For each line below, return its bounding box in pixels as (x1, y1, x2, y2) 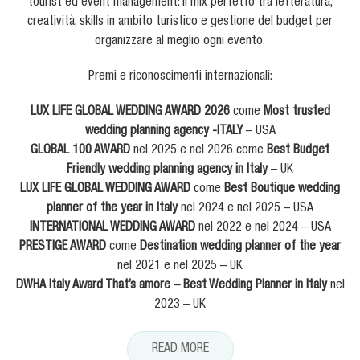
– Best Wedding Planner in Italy (173, 280, 327, 293)
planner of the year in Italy (47, 202, 178, 216)
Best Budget (267, 145, 329, 158)
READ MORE (151, 342, 209, 356)
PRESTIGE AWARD (19, 241, 106, 255)
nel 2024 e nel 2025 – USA (178, 202, 313, 216)
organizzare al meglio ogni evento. (95, 35, 265, 49)
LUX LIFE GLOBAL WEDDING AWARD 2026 (30, 106, 233, 120)
